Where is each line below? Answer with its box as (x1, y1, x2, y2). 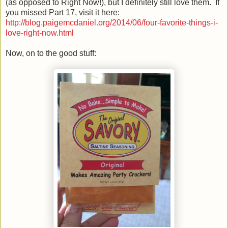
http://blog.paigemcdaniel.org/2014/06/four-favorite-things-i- (6, 18, 218, 27)
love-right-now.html (6, 28, 74, 37)
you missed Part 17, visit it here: (6, 8, 120, 17)
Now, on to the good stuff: (6, 48, 96, 58)
